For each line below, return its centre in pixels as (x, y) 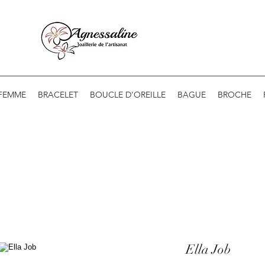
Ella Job (208, 249)
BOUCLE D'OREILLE (128, 95)
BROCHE (235, 95)
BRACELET (58, 95)
